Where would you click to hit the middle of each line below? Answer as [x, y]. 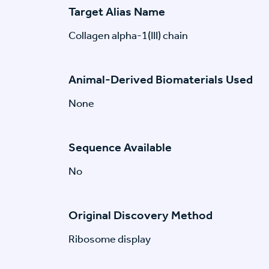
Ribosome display [110, 239]
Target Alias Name [117, 12]
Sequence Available [120, 147]
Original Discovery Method [141, 215]
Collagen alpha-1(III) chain [128, 36]
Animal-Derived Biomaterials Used [161, 80]
